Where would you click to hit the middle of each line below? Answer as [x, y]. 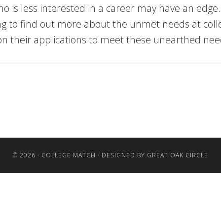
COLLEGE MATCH [69, 155]
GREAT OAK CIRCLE [178, 155]
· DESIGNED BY [121, 155]
